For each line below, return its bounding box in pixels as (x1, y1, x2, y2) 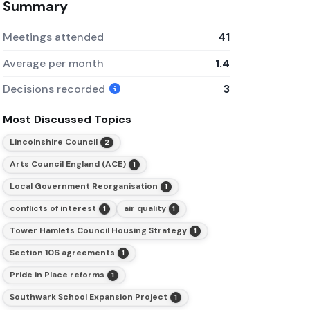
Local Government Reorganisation (9, 181, 158, 192)
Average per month (2, 55, 104, 71)
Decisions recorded (2, 82, 108, 97)
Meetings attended (2, 29, 104, 44)
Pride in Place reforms (9, 269, 104, 281)
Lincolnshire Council (9, 136, 98, 148)
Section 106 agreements (9, 247, 115, 259)
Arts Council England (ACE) (9, 158, 126, 170)
